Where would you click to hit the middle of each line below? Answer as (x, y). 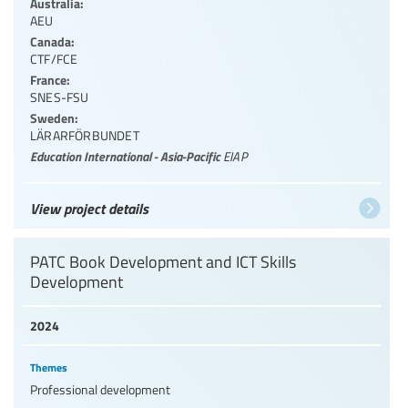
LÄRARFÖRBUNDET (85, 135)
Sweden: (54, 117)
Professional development (100, 389)
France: (50, 79)
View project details (89, 208)
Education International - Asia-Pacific (127, 155)
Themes (49, 367)
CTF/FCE (54, 58)
